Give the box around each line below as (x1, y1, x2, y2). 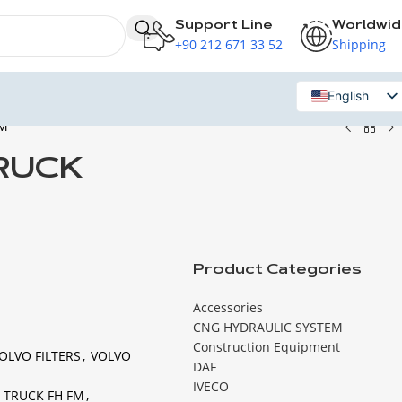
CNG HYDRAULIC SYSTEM (193, 319, 344, 336)
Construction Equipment (193, 338, 341, 355)
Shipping (332, 35, 386, 53)
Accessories (193, 299, 264, 316)
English (328, 88, 369, 103)
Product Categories (193, 263, 363, 277)
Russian (328, 118, 372, 133)
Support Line (175, 19, 273, 32)
